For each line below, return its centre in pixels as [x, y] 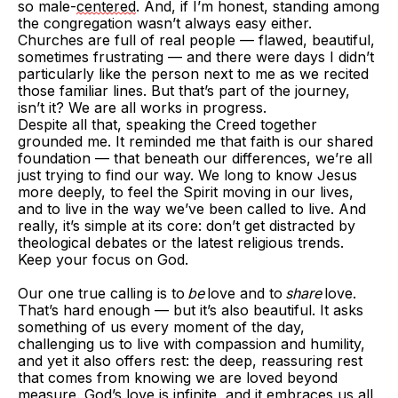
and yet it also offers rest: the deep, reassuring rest [190, 361]
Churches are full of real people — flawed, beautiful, [196, 40]
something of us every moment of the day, [161, 327]
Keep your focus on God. [103, 259]
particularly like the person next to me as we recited [193, 74]
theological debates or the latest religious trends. [181, 243]
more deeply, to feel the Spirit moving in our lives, [186, 192]
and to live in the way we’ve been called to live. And [192, 209]
